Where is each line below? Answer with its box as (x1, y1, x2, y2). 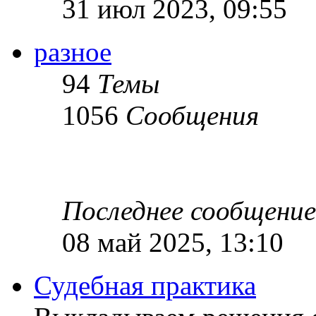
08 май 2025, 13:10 (62, 226, 284, 257)
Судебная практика (34, 269, 256, 300)
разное (34, 36, 111, 67)
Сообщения (126, 99, 259, 130)
